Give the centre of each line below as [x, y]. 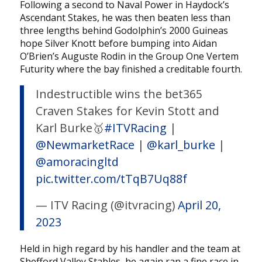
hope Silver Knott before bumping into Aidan [118, 43]
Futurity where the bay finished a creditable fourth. [131, 69]
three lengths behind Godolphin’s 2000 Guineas [124, 30]
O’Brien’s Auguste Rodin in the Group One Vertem [129, 56]
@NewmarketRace [85, 144]
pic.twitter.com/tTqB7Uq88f [111, 178]
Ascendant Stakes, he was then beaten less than [125, 17]
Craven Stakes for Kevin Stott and [127, 111]
